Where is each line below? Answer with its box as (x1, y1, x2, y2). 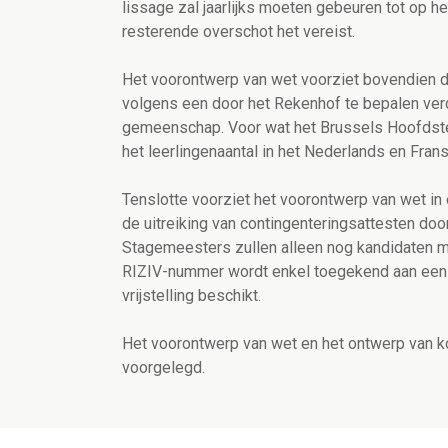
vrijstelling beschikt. (122, 286, 261, 306)
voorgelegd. (122, 358, 205, 378)
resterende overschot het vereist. (122, 22, 355, 42)
